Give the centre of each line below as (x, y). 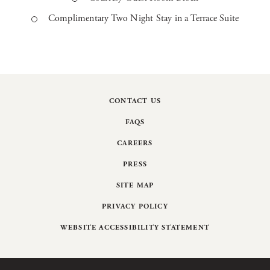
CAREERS (135, 143)
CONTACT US (135, 101)
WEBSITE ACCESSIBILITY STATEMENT (135, 228)
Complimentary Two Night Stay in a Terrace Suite (143, 18)
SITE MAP (135, 185)
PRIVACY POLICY (135, 206)
